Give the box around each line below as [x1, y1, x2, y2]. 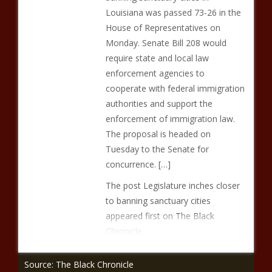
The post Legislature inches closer [105, 180, 240, 191]
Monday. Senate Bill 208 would [105, 37, 226, 49]
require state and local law [105, 52, 209, 64]
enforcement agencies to [105, 67, 205, 79]
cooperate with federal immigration [105, 83, 245, 94]
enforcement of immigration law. [105, 113, 235, 124]
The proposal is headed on [105, 128, 211, 140]
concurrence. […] [105, 158, 171, 170]
